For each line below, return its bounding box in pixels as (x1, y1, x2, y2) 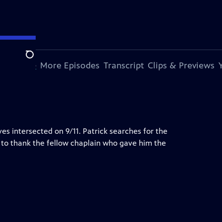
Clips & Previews (148, 60, 215, 71)
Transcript (104, 60, 144, 71)
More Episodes (40, 60, 100, 71)
